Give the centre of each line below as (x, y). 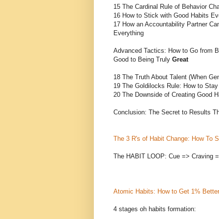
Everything (129, 33)
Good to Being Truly (143, 59)
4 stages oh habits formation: (155, 209)
